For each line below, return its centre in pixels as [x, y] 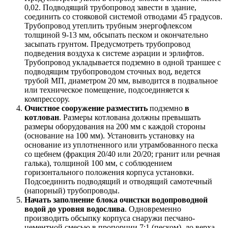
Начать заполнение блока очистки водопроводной [116, 199]
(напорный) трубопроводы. [72, 190]
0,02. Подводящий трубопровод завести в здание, [110, 7]
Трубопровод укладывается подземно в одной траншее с [123, 62]
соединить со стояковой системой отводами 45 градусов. [123, 16]
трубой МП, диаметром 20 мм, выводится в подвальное [121, 80]
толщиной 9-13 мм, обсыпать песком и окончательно [116, 35]
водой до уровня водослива [75, 209]
